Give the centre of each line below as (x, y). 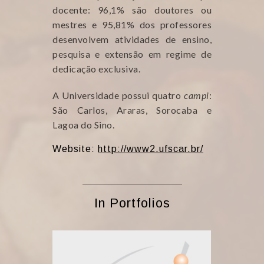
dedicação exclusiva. (96, 69)
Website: (75, 149)
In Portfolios (132, 203)
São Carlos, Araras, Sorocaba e (132, 110)
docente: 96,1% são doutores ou (132, 10)
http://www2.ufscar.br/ (151, 149)
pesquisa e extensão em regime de (132, 54)
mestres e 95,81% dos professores (132, 24)
